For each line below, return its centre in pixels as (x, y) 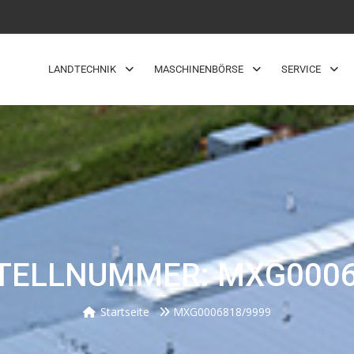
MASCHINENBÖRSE (199, 69)
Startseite (125, 312)
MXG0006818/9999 (222, 312)
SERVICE (301, 69)
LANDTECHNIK (82, 69)
